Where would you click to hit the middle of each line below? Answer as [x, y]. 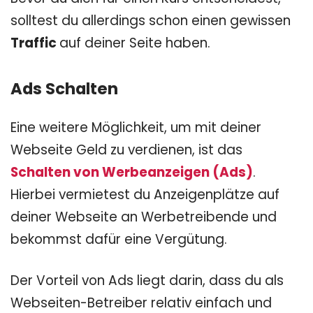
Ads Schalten [64, 88]
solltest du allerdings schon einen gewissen [151, 20]
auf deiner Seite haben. [135, 43]
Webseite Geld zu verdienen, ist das [126, 150]
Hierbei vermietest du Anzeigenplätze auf [145, 194]
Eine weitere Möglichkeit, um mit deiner [136, 127]
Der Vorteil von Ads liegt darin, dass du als [147, 280]
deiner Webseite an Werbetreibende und [144, 217]
